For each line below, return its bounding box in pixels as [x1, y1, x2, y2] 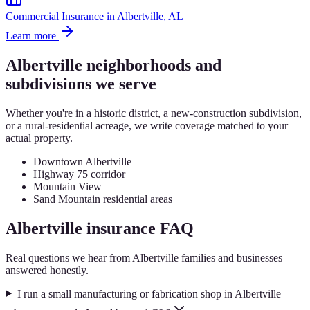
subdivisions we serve [6, 74, 156, 93]
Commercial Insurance [6, 10, 104, 22]
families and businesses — [179, 251, 296, 264]
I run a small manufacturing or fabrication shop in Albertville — [17, 287, 295, 300]
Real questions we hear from [6, 251, 132, 264]
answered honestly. [6, 264, 89, 276]
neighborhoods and [82, 55, 221, 74]
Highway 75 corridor [33, 167, 125, 180]
